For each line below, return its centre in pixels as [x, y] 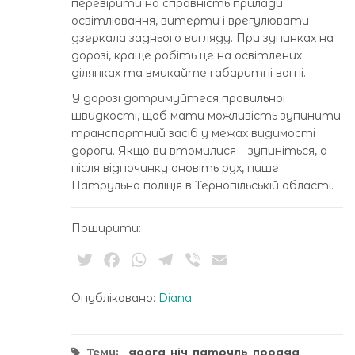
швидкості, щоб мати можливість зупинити [206, 115]
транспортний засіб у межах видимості [193, 133]
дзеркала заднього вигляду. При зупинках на [202, 38]
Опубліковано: [115, 298]
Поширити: [106, 228]
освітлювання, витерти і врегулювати [190, 20]
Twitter [118, 259]
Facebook [154, 259]
